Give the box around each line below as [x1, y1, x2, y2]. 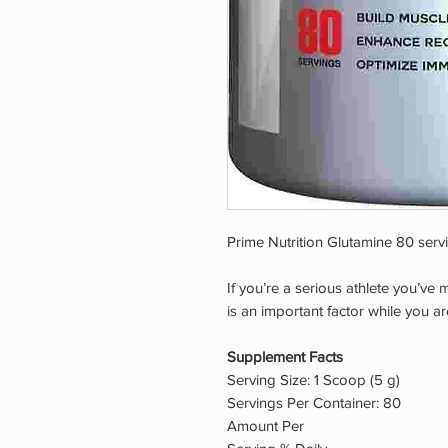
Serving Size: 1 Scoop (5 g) [227, 371, 400, 389]
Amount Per [227, 417, 304, 435]
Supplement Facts [227, 348, 343, 366]
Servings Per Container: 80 [227, 394, 401, 412]
